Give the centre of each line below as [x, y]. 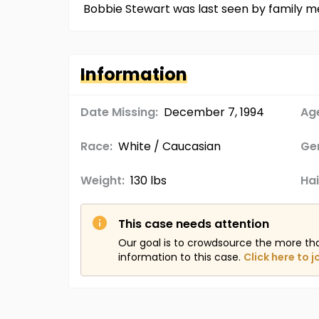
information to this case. [179, 257]
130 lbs [148, 180]
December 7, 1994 [214, 112]
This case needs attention [194, 224]
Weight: [103, 180]
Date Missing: [119, 112]
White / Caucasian [169, 146]
